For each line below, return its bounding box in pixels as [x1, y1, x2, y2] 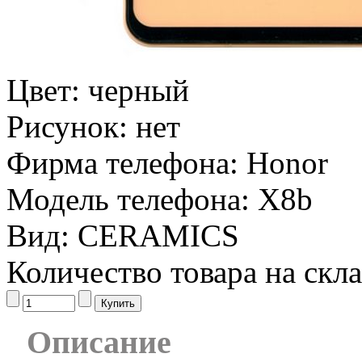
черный [88, 73, 189, 107]
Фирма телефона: [6, 145, 246, 180]
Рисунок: [6, 109, 136, 144]
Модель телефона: [6, 182, 258, 217]
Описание [27, 325, 171, 360]
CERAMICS [78, 218, 239, 253]
